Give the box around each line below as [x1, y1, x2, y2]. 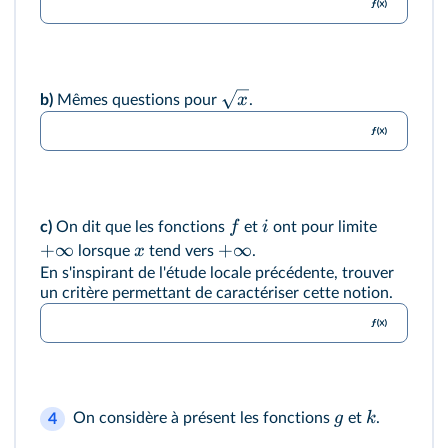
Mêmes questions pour [53, 91, 221, 108]
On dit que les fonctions [52, 218, 229, 235]
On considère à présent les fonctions [73, 409, 334, 426]
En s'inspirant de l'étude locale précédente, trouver [40, 264, 394, 281]
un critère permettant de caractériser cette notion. [40, 284, 397, 301]
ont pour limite [269, 218, 382, 235]
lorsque [74, 242, 134, 259]
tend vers [145, 242, 218, 259]
